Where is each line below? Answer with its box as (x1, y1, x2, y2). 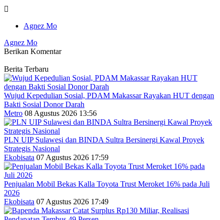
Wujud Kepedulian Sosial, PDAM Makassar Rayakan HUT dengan (4, 91, 214, 100)
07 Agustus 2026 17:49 (36, 197, 109, 206)
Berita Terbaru (4, 64, 49, 73)
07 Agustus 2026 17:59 (36, 153, 109, 162)
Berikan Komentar (4, 47, 61, 55)
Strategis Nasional (4, 144, 60, 153)
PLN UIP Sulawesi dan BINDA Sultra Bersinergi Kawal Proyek (4, 135, 204, 144)
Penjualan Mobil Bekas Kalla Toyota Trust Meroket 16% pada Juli (4, 179, 210, 188)
